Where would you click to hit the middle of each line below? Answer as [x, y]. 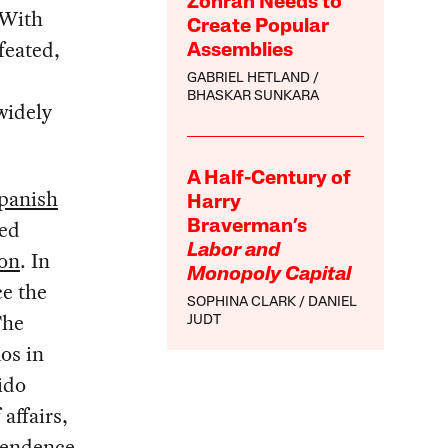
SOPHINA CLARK [242, 303]
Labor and [234, 251]
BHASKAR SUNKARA [253, 97]
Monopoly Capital [269, 275]
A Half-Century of [269, 179]
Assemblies [240, 51]
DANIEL [333, 303]
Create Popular [258, 27]
